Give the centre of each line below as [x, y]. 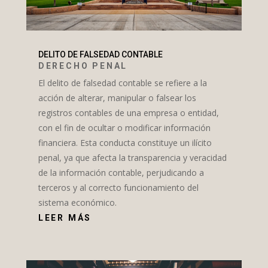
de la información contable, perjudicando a [121, 173]
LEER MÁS [65, 218]
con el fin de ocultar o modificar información [124, 128]
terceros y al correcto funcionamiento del [118, 188]
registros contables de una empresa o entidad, [128, 113]
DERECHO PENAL [83, 66]
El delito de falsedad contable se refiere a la [122, 83]
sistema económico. [77, 203]
